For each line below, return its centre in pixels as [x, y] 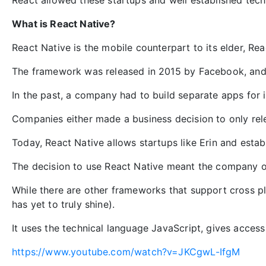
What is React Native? [64, 24]
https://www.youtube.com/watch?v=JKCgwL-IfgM [126, 252]
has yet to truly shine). [64, 204]
